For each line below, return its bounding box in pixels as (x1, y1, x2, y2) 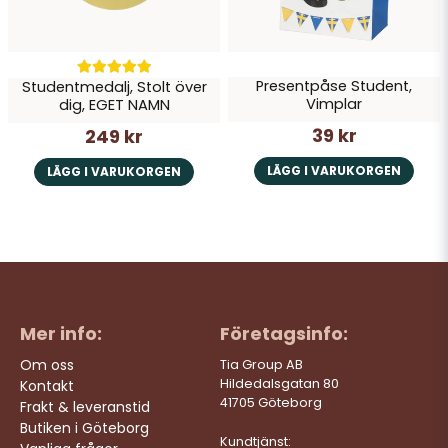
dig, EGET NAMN (58, 95, 170, 116)
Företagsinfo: (219, 320, 348, 346)
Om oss (20, 354, 74, 375)
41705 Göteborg (219, 393, 322, 411)
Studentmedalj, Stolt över (21, 77, 207, 98)
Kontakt (20, 375, 74, 396)
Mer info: (20, 320, 102, 346)
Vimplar (306, 94, 362, 115)
